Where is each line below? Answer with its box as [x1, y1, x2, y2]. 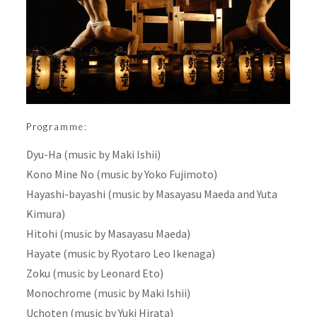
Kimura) [25, 206, 65, 221]
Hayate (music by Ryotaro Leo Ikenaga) [25, 246, 215, 260]
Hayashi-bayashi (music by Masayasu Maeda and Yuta [25, 186, 277, 201]
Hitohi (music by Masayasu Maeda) [25, 226, 190, 241]
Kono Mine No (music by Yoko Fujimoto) [25, 166, 217, 181]
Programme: [25, 120, 88, 132]
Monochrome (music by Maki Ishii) [25, 285, 190, 300]
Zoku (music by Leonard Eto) [25, 265, 163, 280]
